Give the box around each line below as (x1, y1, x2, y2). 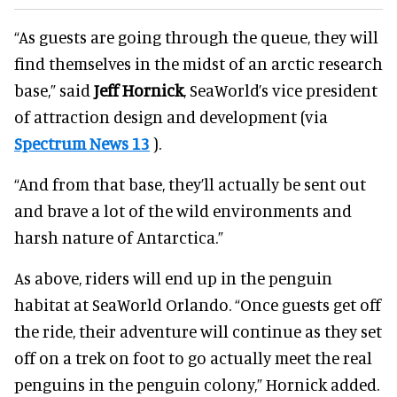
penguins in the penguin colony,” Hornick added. (14, 373, 379, 394)
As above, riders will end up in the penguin (14, 267, 332, 288)
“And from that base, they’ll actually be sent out (14, 173, 366, 194)
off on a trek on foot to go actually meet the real (14, 346, 372, 368)
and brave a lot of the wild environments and (14, 199, 352, 221)
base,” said (14, 79, 94, 100)
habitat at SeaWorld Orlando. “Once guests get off (14, 293, 381, 315)
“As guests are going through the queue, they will (14, 26, 378, 47)
